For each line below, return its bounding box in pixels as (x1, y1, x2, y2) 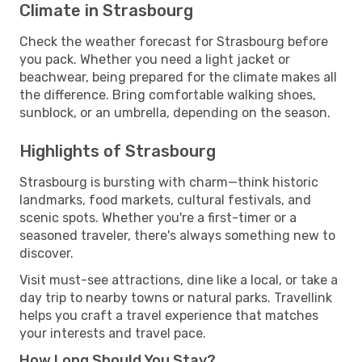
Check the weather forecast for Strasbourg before (19, 33, 328, 49)
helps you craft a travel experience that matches (19, 307, 318, 323)
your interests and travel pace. (19, 325, 206, 341)
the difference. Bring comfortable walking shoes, (19, 86, 316, 103)
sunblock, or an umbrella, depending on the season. (19, 104, 330, 120)
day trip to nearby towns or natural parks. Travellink (19, 289, 332, 305)
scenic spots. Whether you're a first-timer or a (19, 209, 297, 225)
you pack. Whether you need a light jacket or (19, 51, 290, 67)
